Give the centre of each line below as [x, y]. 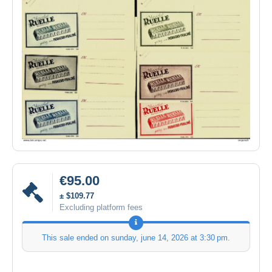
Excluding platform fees [101, 207]
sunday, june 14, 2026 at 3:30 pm [169, 237]
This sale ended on [76, 237]
